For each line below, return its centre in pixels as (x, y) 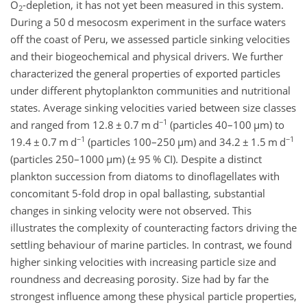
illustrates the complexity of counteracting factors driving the (153, 228)
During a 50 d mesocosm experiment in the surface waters (148, 22)
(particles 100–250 (131, 142)
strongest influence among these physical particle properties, (153, 296)
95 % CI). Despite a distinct (199, 159)
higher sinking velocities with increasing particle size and (143, 262)
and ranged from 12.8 (63, 125)
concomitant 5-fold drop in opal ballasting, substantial (138, 193)
